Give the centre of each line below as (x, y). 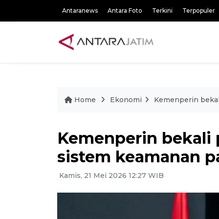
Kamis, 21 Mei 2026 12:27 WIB (110, 175)
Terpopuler (199, 11)
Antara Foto (125, 11)
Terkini (162, 11)
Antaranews (80, 11)
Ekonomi (126, 100)
